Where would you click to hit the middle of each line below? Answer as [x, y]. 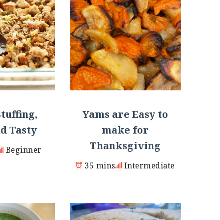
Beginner [24, 150]
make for [125, 130]
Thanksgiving [125, 145]
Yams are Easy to [125, 114]
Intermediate [149, 165]
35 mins [100, 165]
